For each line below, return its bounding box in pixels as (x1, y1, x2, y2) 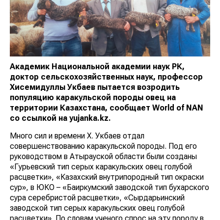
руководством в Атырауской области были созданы (10, 152, 197, 162)
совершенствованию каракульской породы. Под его (10, 141, 197, 151)
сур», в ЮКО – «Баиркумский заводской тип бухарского (10, 183, 209, 192)
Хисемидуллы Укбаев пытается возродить (10, 82, 180, 92)
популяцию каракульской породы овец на (10, 93, 176, 103)
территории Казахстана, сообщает (10, 103, 152, 113)
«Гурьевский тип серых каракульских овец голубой (10, 162, 192, 172)
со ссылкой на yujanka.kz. (10, 113, 111, 123)
